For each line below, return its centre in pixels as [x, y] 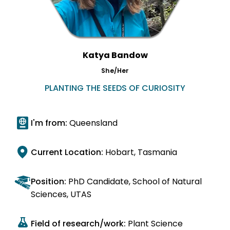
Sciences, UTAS [61, 194]
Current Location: [68, 152]
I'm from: [50, 123]
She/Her [115, 70]
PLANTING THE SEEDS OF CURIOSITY [115, 88]
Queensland [93, 123]
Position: [49, 181]
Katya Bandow [115, 55]
